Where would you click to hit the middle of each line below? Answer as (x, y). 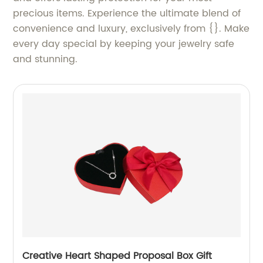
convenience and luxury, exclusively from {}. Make (131, 29)
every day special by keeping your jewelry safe (124, 44)
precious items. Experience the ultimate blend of (127, 14)
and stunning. (45, 60)
